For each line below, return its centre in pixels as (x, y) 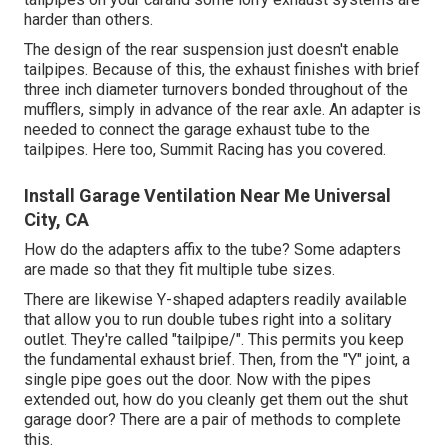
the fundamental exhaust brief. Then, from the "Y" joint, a (217, 360)
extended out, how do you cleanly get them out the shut (216, 400)
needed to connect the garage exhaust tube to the (197, 130)
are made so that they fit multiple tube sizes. (179, 270)
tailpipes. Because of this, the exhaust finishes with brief (222, 70)
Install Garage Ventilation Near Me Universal (207, 196)
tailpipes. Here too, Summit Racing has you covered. (205, 150)
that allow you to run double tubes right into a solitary (208, 320)
